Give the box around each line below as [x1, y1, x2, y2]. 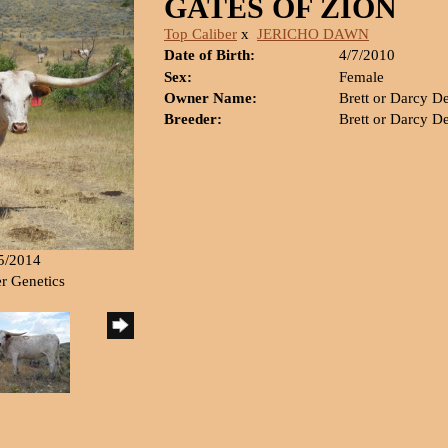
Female [339, 69, 384, 85]
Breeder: [164, 111, 222, 127]
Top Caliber [164, 26, 237, 42]
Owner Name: [164, 90, 257, 106]
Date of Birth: [164, 47, 255, 63]
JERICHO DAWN [257, 26, 369, 42]
